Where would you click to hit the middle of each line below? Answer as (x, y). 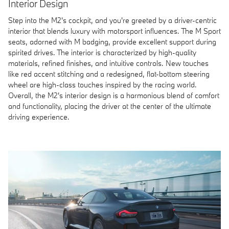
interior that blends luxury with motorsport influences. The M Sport (114, 31)
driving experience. (39, 117)
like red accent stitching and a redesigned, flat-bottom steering (109, 74)
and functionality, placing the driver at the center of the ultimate (110, 106)
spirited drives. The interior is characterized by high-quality (102, 52)
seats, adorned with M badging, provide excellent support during (112, 41)
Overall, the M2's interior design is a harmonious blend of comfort (114, 95)
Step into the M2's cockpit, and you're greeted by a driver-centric (112, 20)
